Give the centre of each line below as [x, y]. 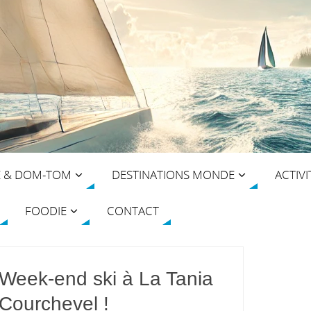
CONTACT [133, 210]
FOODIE [46, 210]
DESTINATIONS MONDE [173, 174]
